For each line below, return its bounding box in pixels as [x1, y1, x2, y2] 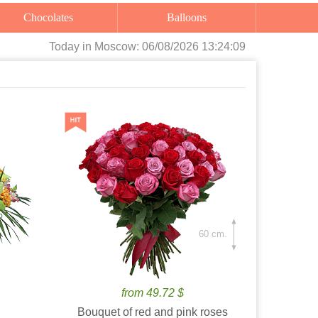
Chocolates [31, 11, 74, 23]
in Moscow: [83, 40, 143, 53]
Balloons [175, 11, 207, 23]
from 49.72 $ [121, 287, 185, 299]
